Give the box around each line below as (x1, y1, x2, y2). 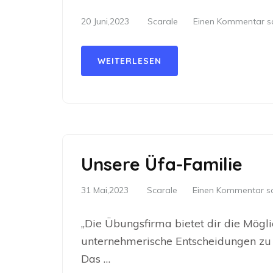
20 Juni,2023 (81, 16, 129, 27)
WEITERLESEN (97, 55, 161, 66)
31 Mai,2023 (81, 185, 129, 196)
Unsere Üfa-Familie (81, 153, 243, 175)
